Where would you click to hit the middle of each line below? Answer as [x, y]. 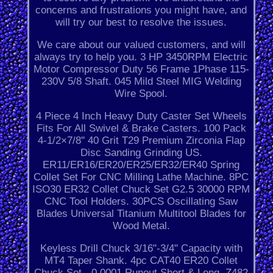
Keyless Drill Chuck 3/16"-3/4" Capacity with [141, 249]
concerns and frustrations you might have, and [141, 10]
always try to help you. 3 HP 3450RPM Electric [141, 57]
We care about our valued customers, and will [141, 45]
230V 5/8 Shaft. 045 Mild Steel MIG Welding [141, 82]
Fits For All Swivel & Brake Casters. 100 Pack [141, 129]
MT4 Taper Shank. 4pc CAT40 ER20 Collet [141, 261]
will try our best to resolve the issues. [141, 23]
